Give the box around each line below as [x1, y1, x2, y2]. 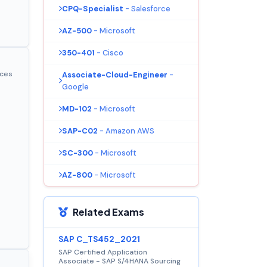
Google [62, 81, 89, 92]
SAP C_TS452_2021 [58, 234, 140, 244]
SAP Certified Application [58, 247, 147, 257]
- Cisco [97, 47, 123, 58]
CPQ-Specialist [62, 3, 123, 14]
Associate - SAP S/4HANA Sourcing [58, 256, 181, 266]
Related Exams [73, 205, 144, 218]
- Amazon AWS [100, 125, 154, 136]
